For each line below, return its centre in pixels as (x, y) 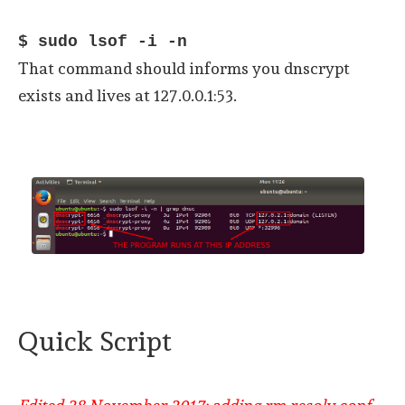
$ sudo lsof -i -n (103, 41)
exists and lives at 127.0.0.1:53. (127, 95)
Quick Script (95, 341)
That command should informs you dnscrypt (184, 68)
